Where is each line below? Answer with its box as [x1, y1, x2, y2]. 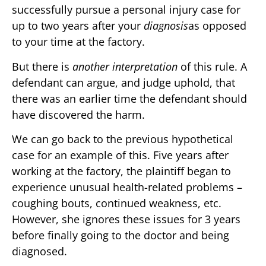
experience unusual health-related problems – [12, 180, 242, 195]
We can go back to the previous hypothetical [12, 132, 233, 147]
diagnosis [144, 18, 188, 33]
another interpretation [72, 59, 178, 74]
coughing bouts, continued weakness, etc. [12, 196, 221, 211]
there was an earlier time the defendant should [12, 91, 247, 106]
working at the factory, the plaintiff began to [12, 164, 231, 179]
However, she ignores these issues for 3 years [12, 212, 240, 227]
